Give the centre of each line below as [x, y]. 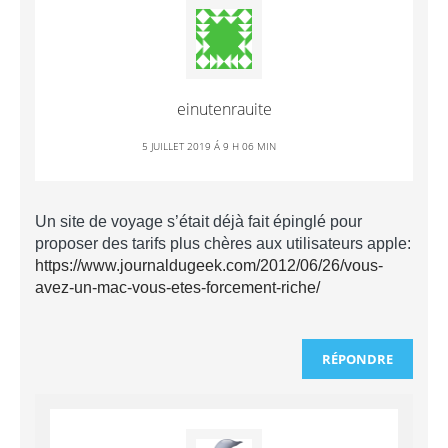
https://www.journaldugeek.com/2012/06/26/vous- [209, 265]
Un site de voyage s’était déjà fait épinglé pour [198, 221]
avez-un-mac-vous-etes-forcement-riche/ [177, 287]
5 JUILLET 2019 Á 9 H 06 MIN [209, 145]
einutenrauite [224, 108]
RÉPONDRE [357, 358]
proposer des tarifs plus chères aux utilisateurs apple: [223, 243]
